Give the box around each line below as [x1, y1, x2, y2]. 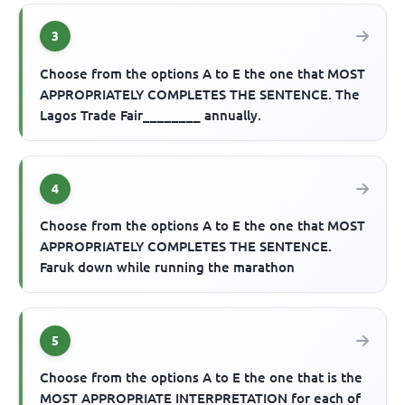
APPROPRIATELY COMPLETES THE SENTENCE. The [40, 87, 361, 103]
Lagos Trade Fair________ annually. [40, 108, 262, 124]
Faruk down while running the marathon [40, 259, 296, 276]
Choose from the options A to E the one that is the [40, 370, 363, 386]
